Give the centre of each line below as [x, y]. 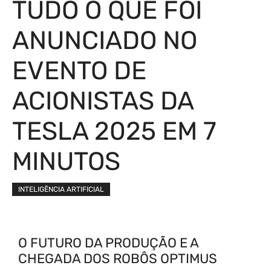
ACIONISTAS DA [103, 101]
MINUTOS [66, 162]
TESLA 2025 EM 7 [114, 131]
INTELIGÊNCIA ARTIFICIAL [61, 189]
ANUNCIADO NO [105, 41]
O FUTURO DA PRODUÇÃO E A [108, 243]
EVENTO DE [79, 71]
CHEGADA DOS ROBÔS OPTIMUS [118, 259]
